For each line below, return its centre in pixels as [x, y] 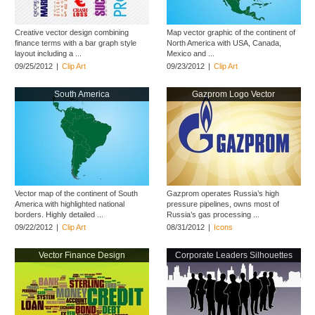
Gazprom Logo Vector [234, 94]
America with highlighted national [70, 204]
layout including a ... [48, 53]
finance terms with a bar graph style [76, 43]
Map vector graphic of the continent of [231, 32]
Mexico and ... [191, 53]
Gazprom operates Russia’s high [223, 193]
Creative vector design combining [72, 32]
